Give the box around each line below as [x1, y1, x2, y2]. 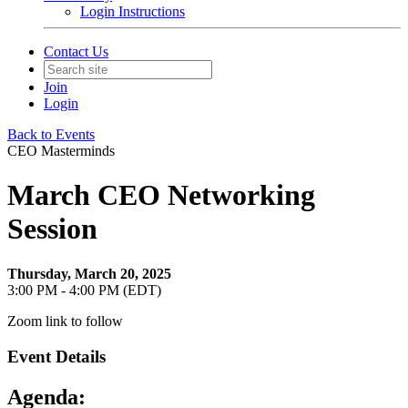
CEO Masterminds [7, 143, 115, 158]
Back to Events [7, 127, 95, 142]
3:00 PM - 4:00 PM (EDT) [7, 281, 161, 298]
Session [7, 212, 97, 246]
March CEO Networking [7, 178, 315, 212]
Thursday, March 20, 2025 [7, 265, 171, 281]
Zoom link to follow [7, 312, 123, 329]
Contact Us [44, 44, 108, 59]
